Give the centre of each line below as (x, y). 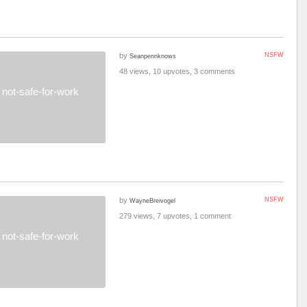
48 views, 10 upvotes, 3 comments (177, 71)
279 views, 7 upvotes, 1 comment (175, 216)
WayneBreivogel (152, 200)
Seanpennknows (153, 56)
